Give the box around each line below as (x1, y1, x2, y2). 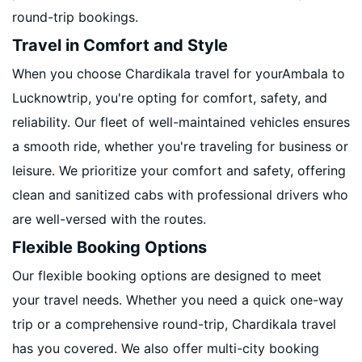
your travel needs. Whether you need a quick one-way (12, 292, 343, 308)
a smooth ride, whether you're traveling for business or (12, 138, 348, 154)
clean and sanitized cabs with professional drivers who (12, 187, 348, 203)
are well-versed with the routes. (12, 211, 206, 227)
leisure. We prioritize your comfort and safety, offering (12, 162, 346, 179)
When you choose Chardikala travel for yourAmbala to (12, 65, 345, 82)
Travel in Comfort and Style (12, 36, 228, 55)
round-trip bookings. (12, 9, 138, 25)
